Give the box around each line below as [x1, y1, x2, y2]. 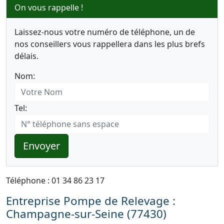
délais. [14, 50, 38, 61]
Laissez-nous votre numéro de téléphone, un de [14, 26, 195, 37]
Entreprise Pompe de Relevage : [6, 193, 175, 208]
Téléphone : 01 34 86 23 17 [6, 175, 104, 186]
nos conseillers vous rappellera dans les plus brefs [14, 38, 205, 49]
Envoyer [23, 139, 60, 152]
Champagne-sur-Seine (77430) [6, 206, 166, 221]
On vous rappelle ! [14, 2, 83, 13]
